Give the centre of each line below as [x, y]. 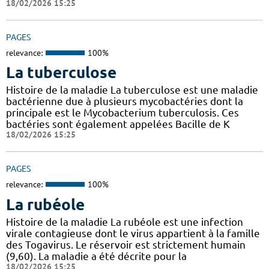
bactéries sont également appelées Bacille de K [118, 124]
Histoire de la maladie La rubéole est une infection [125, 222]
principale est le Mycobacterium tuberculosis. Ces [122, 113]
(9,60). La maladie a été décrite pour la [96, 256]
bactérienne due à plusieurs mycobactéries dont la [125, 101]
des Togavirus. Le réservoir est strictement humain [126, 244]
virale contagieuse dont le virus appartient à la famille [133, 233]
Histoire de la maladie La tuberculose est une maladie [132, 90]
